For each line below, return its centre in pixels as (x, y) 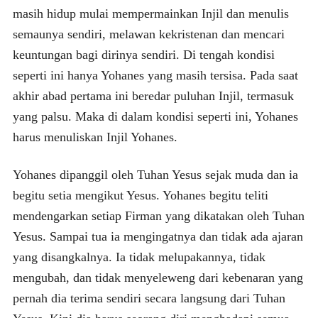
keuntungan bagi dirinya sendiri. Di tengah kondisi (143, 54)
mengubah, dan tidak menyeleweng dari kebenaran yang (158, 277)
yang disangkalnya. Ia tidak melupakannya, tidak (139, 257)
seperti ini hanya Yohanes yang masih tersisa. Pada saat (155, 75)
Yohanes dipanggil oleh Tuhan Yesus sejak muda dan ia (155, 174)
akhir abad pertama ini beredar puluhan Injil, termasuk (153, 95)
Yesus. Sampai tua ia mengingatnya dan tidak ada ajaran (158, 236)
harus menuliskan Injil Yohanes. (95, 137)
